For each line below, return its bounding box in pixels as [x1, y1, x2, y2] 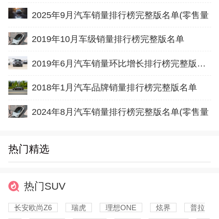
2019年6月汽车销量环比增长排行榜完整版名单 [197, 58, 206, 68]
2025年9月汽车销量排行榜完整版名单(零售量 [31, 10, 209, 20]
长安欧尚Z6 [14, 203, 52, 212]
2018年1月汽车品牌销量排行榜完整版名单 [31, 83, 197, 93]
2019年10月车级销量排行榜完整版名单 [31, 34, 184, 44]
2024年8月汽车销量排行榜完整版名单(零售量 [31, 107, 209, 117]
